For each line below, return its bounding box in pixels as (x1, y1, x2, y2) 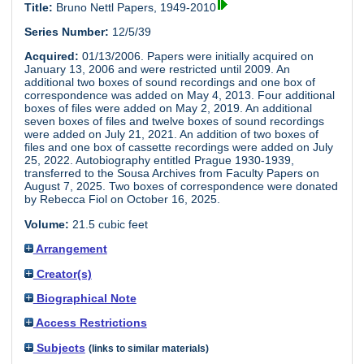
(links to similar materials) (88, 343, 209, 353)
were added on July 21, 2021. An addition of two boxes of (24, 128, 318, 141)
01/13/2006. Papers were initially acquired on (78, 50, 314, 63)
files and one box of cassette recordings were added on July (24, 141, 333, 154)
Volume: (24, 217, 69, 231)
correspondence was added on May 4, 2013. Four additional (24, 89, 335, 102)
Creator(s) (32, 266, 92, 280)
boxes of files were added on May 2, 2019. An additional (24, 102, 312, 115)
